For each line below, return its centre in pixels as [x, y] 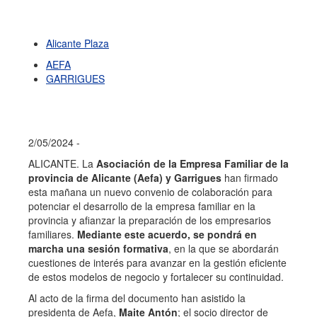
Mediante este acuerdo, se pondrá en [167, 234]
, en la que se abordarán [224, 248]
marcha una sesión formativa [98, 248]
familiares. [53, 234]
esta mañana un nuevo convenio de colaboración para [150, 192]
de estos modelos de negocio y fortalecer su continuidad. [156, 277]
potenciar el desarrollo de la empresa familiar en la [142, 206]
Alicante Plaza [77, 43]
